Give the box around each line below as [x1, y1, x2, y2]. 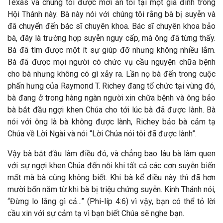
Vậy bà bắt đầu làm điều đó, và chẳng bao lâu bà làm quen [7, 149, 216, 159]
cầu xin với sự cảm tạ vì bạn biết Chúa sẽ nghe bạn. [7, 209, 184, 219]
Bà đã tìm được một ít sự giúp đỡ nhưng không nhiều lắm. [7, 45, 216, 55]
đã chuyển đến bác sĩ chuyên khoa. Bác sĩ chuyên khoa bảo [7, 21, 216, 31]
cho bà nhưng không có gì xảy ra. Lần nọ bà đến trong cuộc [7, 69, 216, 79]
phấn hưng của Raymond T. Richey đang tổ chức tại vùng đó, [7, 81, 216, 91]
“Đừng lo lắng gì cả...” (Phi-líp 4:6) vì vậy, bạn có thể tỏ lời [7, 197, 216, 207]
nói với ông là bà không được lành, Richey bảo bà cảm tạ [7, 117, 216, 127]
